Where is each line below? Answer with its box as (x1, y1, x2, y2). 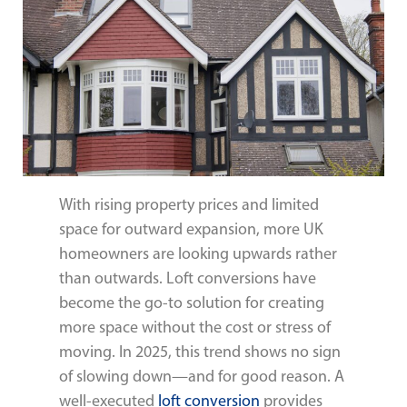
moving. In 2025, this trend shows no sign (59, 342, 341, 362)
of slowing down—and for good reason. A (59, 366, 344, 387)
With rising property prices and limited (59, 194, 319, 215)
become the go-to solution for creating (59, 293, 324, 313)
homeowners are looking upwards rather (59, 243, 337, 264)
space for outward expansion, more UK (59, 219, 323, 240)
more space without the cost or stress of (59, 317, 331, 338)
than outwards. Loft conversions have (59, 268, 316, 289)
